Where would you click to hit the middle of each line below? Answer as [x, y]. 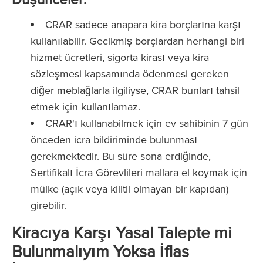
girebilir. [48, 205]
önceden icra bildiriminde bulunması [114, 139]
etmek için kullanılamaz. [85, 107]
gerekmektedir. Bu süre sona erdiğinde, [121, 156]
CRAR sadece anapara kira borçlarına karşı [143, 24]
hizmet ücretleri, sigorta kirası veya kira [120, 57]
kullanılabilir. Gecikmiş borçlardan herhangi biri [137, 41]
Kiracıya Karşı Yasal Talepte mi [122, 232]
